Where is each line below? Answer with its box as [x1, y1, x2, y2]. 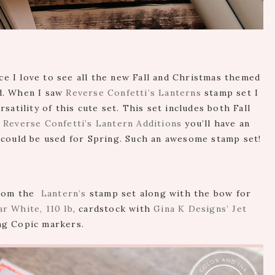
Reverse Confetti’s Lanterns [66, 87, 201, 99]
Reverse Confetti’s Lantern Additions [3, 118, 182, 130]
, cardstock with [72, 203, 154, 215]
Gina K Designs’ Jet [153, 203, 247, 215]
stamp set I [201, 87, 259, 99]
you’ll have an [182, 118, 250, 130]
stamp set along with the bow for [86, 188, 252, 199]
